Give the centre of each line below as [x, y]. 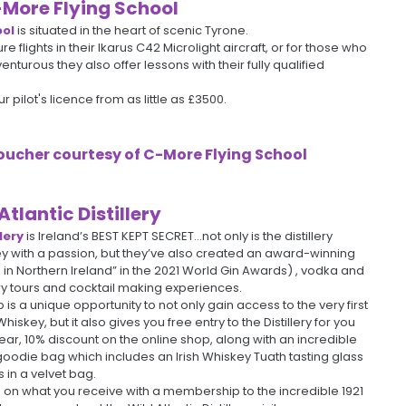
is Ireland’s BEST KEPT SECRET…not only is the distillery [178, 236]
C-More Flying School [226, 154]
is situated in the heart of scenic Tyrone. [133, 30]
